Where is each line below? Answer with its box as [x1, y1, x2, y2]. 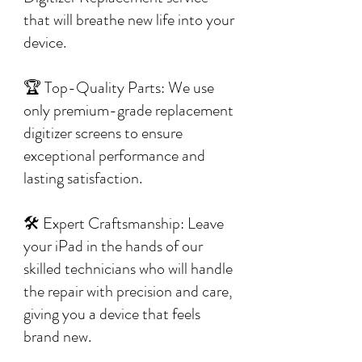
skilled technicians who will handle [23, 257, 233, 280]
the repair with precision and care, [23, 280, 233, 303]
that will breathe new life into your [23, 8, 234, 32]
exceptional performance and [23, 144, 205, 167]
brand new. [23, 325, 91, 348]
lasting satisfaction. [23, 166, 142, 190]
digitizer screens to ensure [23, 121, 183, 145]
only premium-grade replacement [23, 99, 234, 122]
